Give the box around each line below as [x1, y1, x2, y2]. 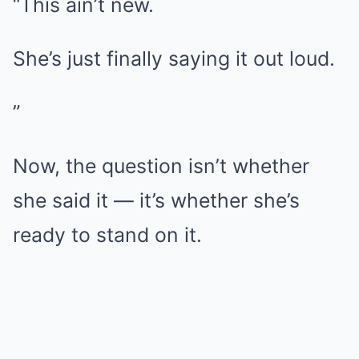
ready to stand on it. [13, 222, 202, 247]
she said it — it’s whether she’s [13, 188, 300, 212]
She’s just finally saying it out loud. [13, 46, 335, 71]
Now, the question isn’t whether [13, 153, 309, 178]
